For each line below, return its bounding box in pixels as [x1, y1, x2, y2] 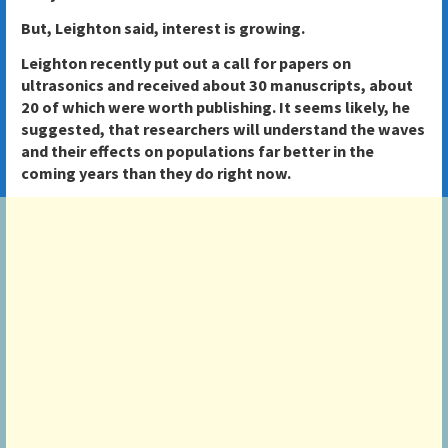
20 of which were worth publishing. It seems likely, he [20, 96, 410, 117]
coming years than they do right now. [20, 162, 291, 183]
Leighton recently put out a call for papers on [20, 52, 351, 73]
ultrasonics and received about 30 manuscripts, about [20, 74, 413, 95]
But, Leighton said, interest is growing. [20, 18, 305, 39]
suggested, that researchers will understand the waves [20, 118, 425, 139]
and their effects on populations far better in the [20, 140, 374, 161]
